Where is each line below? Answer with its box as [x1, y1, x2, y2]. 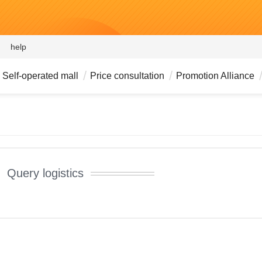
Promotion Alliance [176, 71, 254, 81]
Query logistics [7, 167, 84, 180]
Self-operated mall [2, 71, 78, 81]
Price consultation [90, 71, 164, 81]
